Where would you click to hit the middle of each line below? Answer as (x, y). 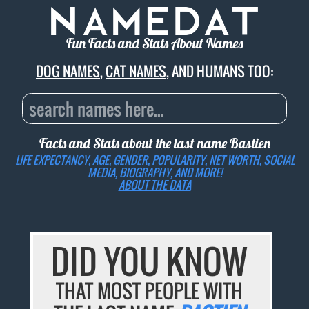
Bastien (250, 143)
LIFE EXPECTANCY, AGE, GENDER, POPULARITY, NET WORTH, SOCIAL (154, 160)
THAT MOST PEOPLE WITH (149, 291)
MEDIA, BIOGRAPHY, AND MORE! (154, 172)
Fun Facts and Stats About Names (154, 43)
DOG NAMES (68, 71)
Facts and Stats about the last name (134, 143)
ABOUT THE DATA (154, 185)
